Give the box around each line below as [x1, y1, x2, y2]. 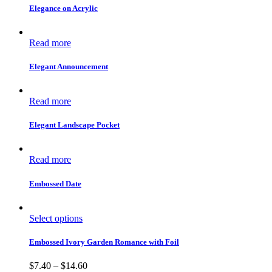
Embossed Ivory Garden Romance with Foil [29, 237, 179, 246]
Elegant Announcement [29, 61, 108, 71]
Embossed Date [29, 178, 81, 188]
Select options [29, 212, 83, 223]
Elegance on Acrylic [29, 3, 98, 13]
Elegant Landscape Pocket [29, 120, 120, 130]
